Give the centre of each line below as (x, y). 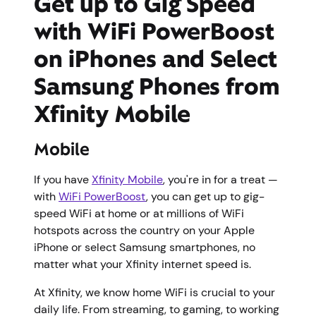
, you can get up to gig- (205, 196)
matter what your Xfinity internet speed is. (145, 264)
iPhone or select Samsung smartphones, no (145, 247)
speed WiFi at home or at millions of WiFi (139, 213)
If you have (63, 179)
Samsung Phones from (157, 86)
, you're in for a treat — (220, 179)
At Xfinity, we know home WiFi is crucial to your (154, 292)
